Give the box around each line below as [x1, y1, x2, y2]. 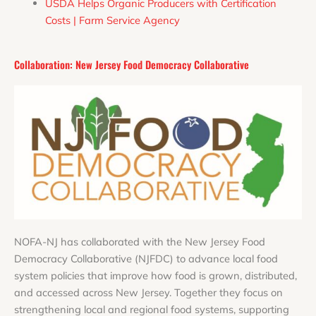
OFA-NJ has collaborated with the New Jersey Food [22, 234, 265, 248]
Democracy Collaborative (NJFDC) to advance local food [14, 251, 278, 265]
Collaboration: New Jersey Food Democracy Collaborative [14, 56, 249, 72]
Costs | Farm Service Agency [44, 13, 180, 27]
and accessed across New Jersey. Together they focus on [14, 285, 283, 299]
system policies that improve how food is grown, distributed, [14, 268, 297, 282]
